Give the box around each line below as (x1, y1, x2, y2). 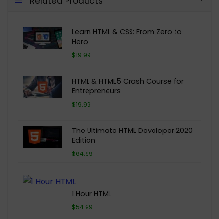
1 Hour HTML (72, 189, 111, 199)
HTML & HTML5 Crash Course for (72, 76, 184, 87)
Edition (72, 135, 95, 146)
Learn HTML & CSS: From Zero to (72, 27, 182, 37)
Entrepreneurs (72, 86, 121, 96)
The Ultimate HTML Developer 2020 (72, 126, 193, 136)
